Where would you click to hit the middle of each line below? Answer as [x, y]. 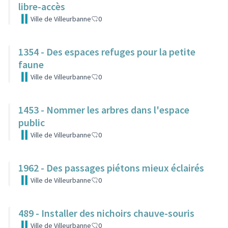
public [32, 122]
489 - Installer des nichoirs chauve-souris [106, 213]
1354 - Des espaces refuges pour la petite [107, 52]
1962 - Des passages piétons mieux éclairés [111, 168]
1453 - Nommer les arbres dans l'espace [104, 110]
